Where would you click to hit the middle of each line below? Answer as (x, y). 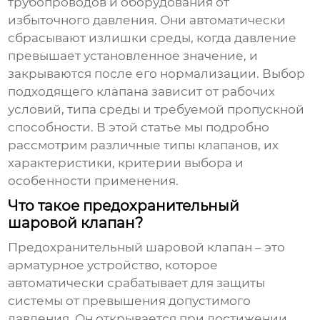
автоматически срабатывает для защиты (137, 283)
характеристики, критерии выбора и (126, 163)
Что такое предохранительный (124, 206)
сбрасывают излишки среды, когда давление (152, 38)
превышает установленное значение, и (133, 56)
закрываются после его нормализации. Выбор (157, 74)
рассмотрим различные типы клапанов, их (144, 145)
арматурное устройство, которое (113, 265)
